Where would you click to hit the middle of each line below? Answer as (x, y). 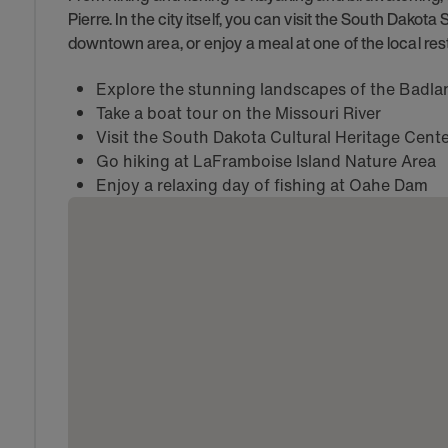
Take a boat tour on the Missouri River (238, 113)
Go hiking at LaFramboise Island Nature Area (265, 161)
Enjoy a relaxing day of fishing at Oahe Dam (261, 185)
